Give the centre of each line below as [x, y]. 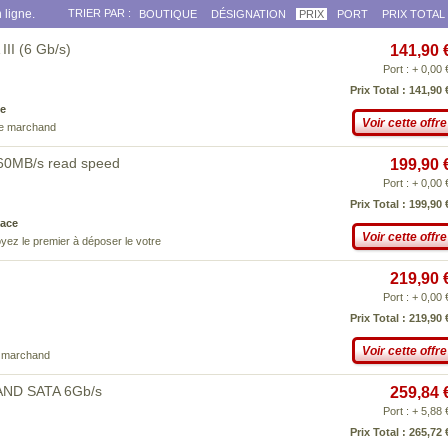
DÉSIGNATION [248, 14]
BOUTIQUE [168, 14]
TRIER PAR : [99, 13]
